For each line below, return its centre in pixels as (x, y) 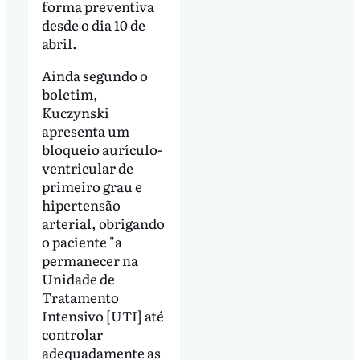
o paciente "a (82, 241)
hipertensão (81, 204)
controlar (72, 333)
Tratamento (80, 297)
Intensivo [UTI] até (102, 315)
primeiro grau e (92, 186)
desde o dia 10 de (93, 25)
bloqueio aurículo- (102, 149)
